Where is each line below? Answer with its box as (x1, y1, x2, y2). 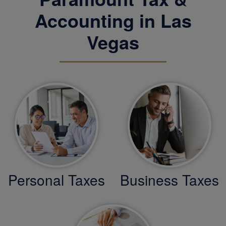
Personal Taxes (8, 169, 105, 190)
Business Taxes (120, 169, 219, 190)
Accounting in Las (34, 7, 192, 33)
